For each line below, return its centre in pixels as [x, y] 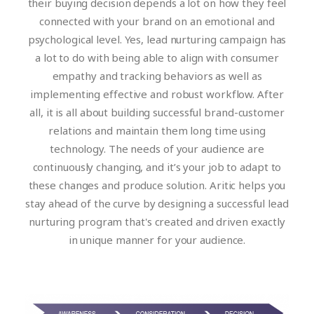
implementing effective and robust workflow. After [157, 94]
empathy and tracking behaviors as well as [157, 76]
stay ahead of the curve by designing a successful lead [157, 203]
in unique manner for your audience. [157, 240]
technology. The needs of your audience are [157, 149]
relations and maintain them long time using [157, 130]
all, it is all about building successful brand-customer [157, 112]
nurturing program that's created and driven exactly [157, 221]
